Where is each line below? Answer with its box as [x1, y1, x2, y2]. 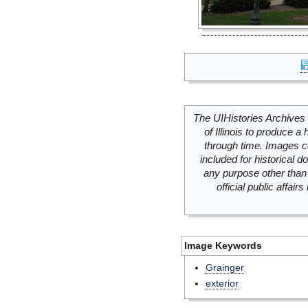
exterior [206, 278, 239, 289]
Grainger [206, 262, 244, 273]
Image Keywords [184, 240, 262, 251]
